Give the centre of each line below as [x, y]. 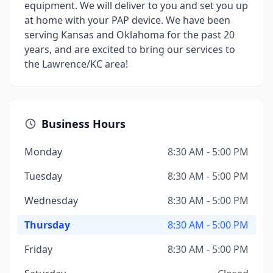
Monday [43, 152]
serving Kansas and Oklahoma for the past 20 [129, 35]
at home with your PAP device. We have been [127, 20]
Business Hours [83, 124]
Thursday [47, 225]
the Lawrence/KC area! [76, 64]
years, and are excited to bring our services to [130, 49]
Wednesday [51, 200]
